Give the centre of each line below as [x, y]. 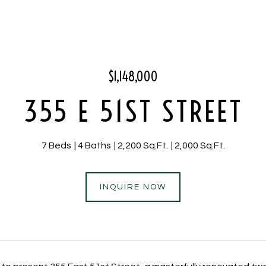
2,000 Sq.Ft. [199, 145]
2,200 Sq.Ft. [142, 145]
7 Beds [56, 145]
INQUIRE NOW [133, 187]
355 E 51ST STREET [133, 111]
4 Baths [94, 145]
